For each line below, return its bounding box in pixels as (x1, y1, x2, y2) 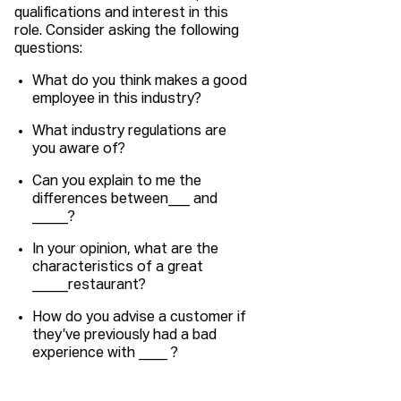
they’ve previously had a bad (32, 328, 217, 344)
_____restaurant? (32, 278, 146, 294)
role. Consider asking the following (14, 24, 239, 39)
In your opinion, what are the (32, 243, 218, 258)
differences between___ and (32, 192, 218, 208)
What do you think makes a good (32, 74, 247, 90)
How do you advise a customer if (32, 311, 246, 326)
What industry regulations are (32, 124, 226, 140)
